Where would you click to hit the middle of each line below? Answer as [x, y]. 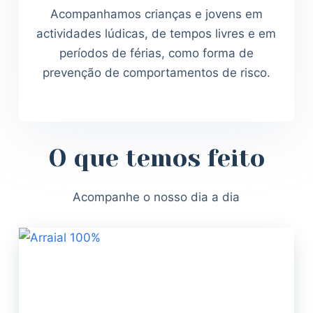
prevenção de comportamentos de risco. [156, 73]
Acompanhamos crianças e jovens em [156, 14]
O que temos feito [156, 158]
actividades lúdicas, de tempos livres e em [156, 34]
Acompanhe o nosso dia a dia [156, 197]
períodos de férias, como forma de [156, 53]
